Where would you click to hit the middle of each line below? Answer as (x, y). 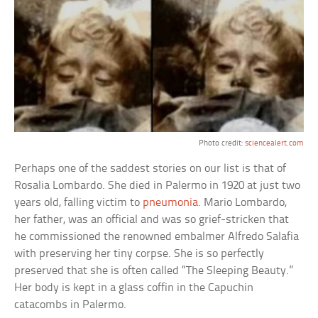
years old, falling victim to (79, 202)
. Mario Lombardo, (243, 202)
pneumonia (171, 202)
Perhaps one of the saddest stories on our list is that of (150, 168)
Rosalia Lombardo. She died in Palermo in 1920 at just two (158, 185)
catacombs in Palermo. (71, 305)
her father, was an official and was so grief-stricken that (152, 219)
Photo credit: (221, 143)
